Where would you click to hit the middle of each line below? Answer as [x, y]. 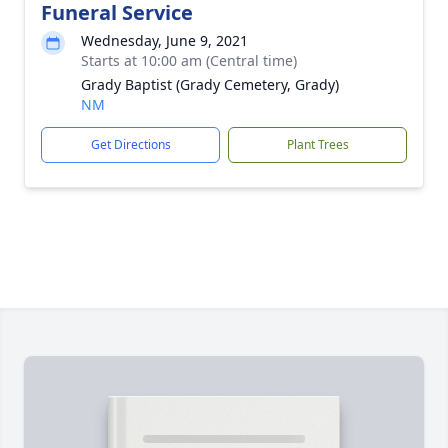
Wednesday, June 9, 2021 [164, 40]
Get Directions [130, 144]
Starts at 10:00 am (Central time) [189, 60]
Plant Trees [317, 144]
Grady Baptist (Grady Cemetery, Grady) [210, 84]
